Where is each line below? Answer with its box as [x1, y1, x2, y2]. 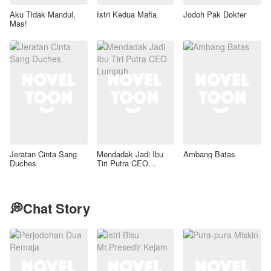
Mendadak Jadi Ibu [96, 148, 163, 160]
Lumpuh [96, 166, 125, 178]
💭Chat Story [10, 198, 90, 218]
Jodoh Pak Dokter [183, 8, 247, 21]
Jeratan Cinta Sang [10, 148, 77, 160]
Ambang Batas [183, 148, 236, 160]
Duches [10, 157, 36, 169]
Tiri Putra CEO [96, 157, 148, 169]
